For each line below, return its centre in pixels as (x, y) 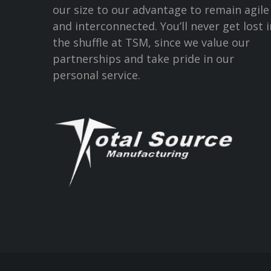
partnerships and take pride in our (143, 58)
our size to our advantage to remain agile (161, 9)
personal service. (96, 75)
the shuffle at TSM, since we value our (151, 42)
